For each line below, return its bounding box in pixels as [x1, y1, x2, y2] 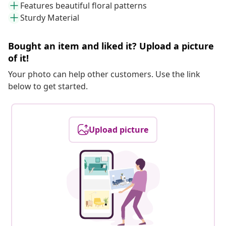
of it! [8, 52, 29, 65]
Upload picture [89, 124, 148, 136]
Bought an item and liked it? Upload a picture [8, 40, 214, 52]
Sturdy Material [20, 12, 79, 24]
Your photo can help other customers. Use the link [8, 69, 200, 80]
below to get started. [8, 81, 88, 92]
